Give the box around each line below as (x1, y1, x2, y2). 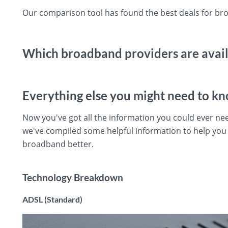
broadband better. (22, 138, 94, 150)
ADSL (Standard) (22, 194, 82, 204)
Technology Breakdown (22, 172, 123, 183)
